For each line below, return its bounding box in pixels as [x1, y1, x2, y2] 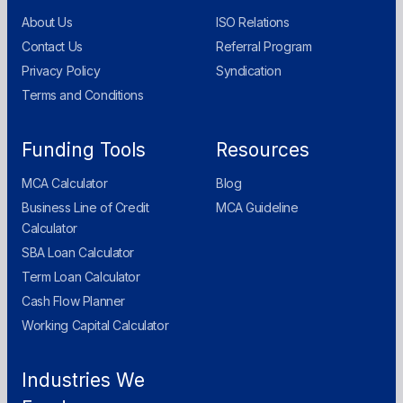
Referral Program [216, 38, 312, 54]
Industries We [22, 368, 145, 391]
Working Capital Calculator [22, 317, 169, 333]
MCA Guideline [216, 199, 299, 215]
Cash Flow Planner [22, 292, 125, 309]
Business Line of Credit [22, 199, 149, 215]
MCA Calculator [22, 175, 108, 191]
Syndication [216, 62, 282, 78]
